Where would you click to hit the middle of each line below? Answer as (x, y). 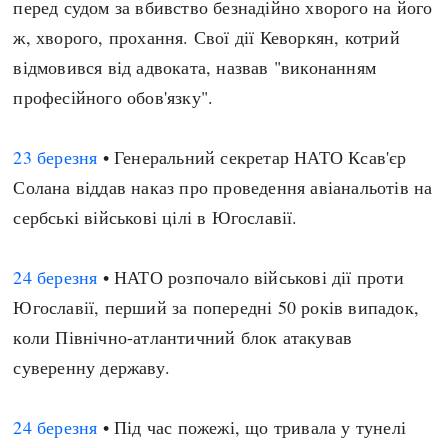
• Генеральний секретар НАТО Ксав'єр (252, 157)
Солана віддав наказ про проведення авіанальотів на (223, 187)
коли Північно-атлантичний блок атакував (183, 337)
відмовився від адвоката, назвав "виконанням (195, 67)
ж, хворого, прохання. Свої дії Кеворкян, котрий (206, 37)
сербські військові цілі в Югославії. (155, 217)
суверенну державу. (92, 367)
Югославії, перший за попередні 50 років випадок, (216, 307)
